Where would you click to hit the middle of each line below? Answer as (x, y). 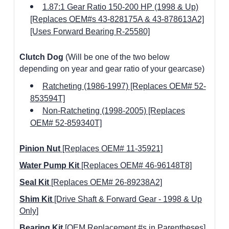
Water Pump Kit (49, 165)
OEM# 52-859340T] (66, 123)
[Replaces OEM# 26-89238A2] (107, 182)
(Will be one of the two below (117, 57)
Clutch (32, 57)
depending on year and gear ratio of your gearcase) (112, 68)
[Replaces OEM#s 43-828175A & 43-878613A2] (117, 19)
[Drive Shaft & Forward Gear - (109, 199)
